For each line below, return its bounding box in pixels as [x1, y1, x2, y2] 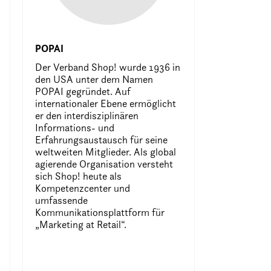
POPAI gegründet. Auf [34, 85, 131, 97]
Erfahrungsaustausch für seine [34, 133, 168, 146]
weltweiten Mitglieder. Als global [34, 145, 176, 158]
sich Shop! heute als [34, 169, 122, 182]
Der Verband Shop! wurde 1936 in [34, 60, 180, 73]
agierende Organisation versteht [34, 157, 173, 170]
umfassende [34, 194, 88, 206]
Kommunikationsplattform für [34, 206, 165, 218]
